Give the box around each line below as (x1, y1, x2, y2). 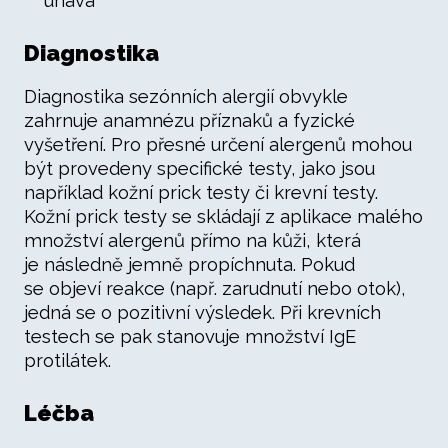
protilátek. (24, 350, 111, 371)
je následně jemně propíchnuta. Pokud (24, 254, 355, 275)
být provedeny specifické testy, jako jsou (24, 158, 375, 179)
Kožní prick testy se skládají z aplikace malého (24, 206, 423, 227)
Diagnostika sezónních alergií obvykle (24, 86, 348, 107)
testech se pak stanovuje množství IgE (24, 326, 356, 347)
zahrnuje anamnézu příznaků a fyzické (24, 110, 355, 131)
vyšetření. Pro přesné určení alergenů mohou (24, 134, 412, 155)
